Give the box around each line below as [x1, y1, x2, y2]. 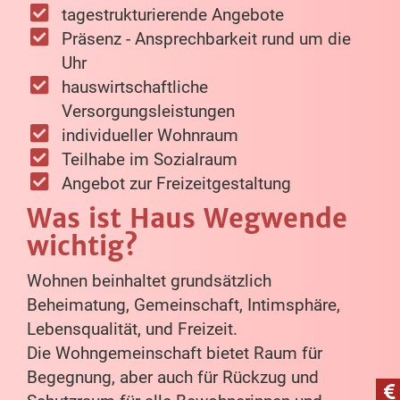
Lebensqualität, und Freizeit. [27, 319, 237, 340]
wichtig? [27, 229, 137, 263]
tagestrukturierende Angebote [61, 4, 284, 26]
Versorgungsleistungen [61, 101, 235, 122]
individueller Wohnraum [61, 125, 238, 146]
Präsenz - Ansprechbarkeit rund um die [61, 29, 351, 50]
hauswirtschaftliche [61, 77, 208, 98]
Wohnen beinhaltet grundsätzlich [27, 271, 271, 292]
